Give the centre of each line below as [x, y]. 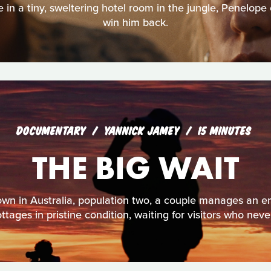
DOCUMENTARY [51, 129]
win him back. [135, 23]
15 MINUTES [224, 129]
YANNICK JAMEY [144, 129]
